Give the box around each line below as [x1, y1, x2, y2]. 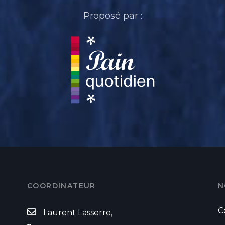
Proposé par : [83, 10, 142, 21]
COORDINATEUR [27, 181, 96, 190]
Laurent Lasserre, [43, 207, 113, 217]
